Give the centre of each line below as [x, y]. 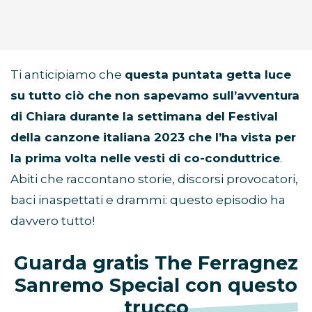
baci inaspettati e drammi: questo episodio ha [148, 200]
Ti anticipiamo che [68, 75]
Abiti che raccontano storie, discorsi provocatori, [154, 179]
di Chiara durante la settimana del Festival [144, 117]
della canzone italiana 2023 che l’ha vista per [153, 138]
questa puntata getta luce [208, 75]
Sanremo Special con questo [156, 286]
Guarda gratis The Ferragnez [156, 263]
